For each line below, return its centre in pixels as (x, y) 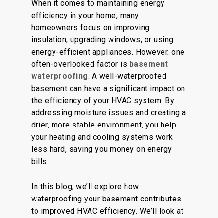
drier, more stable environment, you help (104, 125)
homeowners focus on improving (91, 27)
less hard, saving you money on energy (102, 149)
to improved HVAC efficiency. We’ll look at (107, 211)
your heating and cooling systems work (102, 137)
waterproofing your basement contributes (106, 199)
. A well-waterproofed (127, 76)
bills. (40, 161)
